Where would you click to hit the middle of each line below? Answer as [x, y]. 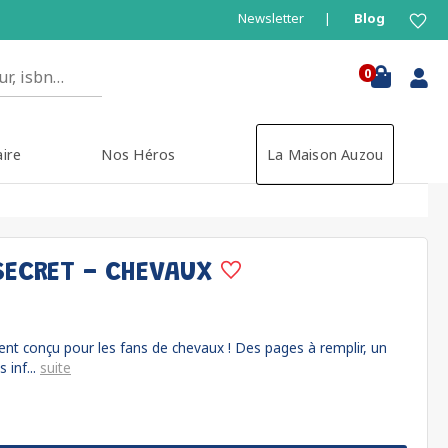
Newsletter [271, 18]
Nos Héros [138, 154]
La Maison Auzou [325, 154]
